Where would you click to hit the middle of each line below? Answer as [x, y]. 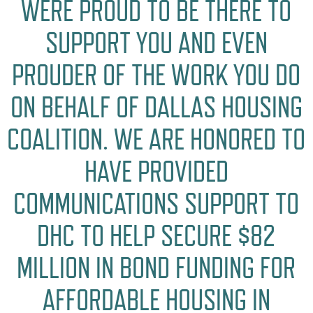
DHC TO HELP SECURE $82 [156, 236]
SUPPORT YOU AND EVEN [156, 43]
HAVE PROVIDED [156, 172]
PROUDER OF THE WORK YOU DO [156, 75]
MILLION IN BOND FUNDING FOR [156, 268]
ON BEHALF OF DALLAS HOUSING [156, 108]
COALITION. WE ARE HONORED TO [156, 140]
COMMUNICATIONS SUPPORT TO [156, 204]
